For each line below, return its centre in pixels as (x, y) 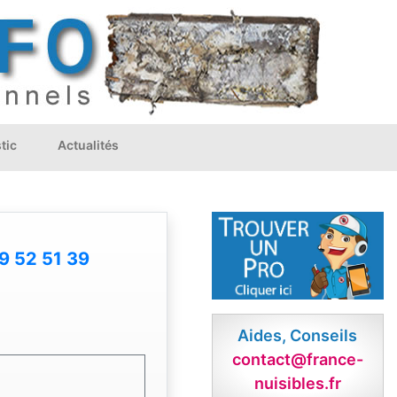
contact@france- (297, 360)
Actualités (88, 145)
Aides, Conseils (298, 336)
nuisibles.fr (297, 384)
